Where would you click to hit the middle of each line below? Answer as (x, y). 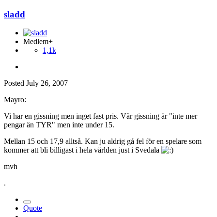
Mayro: (15, 100)
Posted (15, 83)
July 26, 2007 (47, 83)
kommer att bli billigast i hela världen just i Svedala (83, 150)
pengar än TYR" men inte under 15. (59, 125)
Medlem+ (38, 42)
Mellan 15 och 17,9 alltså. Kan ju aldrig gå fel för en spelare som (103, 141)
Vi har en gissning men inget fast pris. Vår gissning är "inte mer (101, 116)
